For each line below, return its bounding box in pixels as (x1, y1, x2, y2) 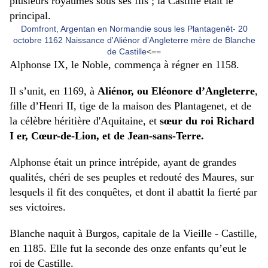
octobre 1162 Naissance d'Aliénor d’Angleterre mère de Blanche (13, 35, 255, 45)
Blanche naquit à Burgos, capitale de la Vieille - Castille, (10, 227, 257, 239)
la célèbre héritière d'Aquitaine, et (10, 114, 160, 127)
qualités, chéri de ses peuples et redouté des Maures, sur (10, 170, 254, 183)
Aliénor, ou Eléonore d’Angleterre (98, 84, 255, 97)
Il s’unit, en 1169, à (10, 84, 98, 97)
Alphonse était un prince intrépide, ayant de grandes (10, 156, 236, 168)
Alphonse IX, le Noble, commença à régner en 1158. (10, 58, 239, 71)
